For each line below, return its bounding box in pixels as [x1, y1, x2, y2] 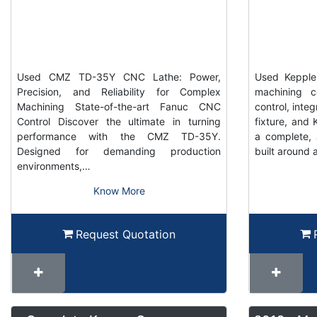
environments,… [17, 160, 91, 173]
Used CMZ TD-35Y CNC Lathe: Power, [17, 71, 221, 83]
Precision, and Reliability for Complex [17, 86, 221, 98]
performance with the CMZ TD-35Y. [17, 130, 221, 143]
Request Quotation [76, 226, 175, 241]
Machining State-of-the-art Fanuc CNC [17, 100, 221, 113]
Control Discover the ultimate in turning [17, 115, 221, 128]
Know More [93, 185, 145, 197]
